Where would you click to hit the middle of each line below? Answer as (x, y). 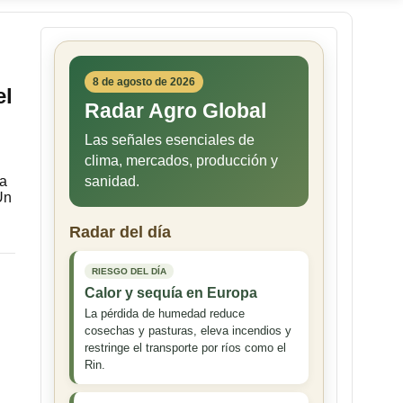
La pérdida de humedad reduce (165, 314)
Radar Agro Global (175, 111)
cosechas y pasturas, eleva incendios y (188, 331)
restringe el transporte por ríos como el (185, 348)
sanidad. (112, 182)
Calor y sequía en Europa (171, 293)
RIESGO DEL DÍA (129, 272)
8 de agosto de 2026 (144, 82)
